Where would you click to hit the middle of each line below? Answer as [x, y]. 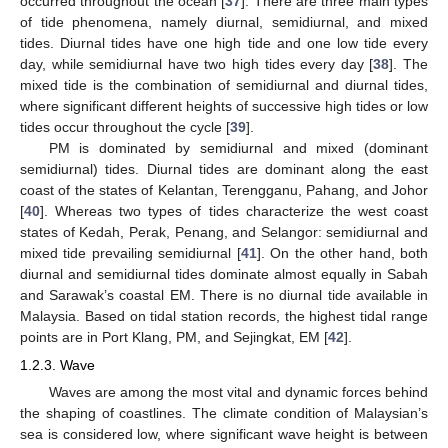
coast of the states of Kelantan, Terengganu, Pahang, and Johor [224, 189]
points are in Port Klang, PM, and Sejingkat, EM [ [174, 336]
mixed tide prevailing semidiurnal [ [130, 252]
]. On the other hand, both [342, 252]
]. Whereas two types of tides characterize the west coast [234, 210]
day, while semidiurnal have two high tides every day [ [197, 63]
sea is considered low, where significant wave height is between [224, 434]
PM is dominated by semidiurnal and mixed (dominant [238, 147]
